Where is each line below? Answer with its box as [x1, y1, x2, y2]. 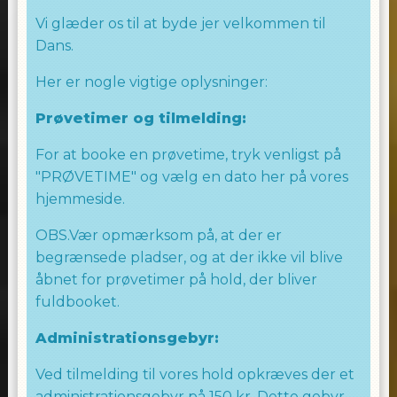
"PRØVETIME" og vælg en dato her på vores [35, 168, 348, 185]
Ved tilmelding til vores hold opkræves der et [35, 366, 354, 383]
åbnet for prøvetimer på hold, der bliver [35, 271, 317, 288]
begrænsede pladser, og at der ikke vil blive [35, 249, 343, 266]
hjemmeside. [35, 191, 125, 207]
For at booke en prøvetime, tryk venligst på [35, 146, 341, 163]
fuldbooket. [35, 293, 120, 310]
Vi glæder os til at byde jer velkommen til [35, 15, 326, 32]
